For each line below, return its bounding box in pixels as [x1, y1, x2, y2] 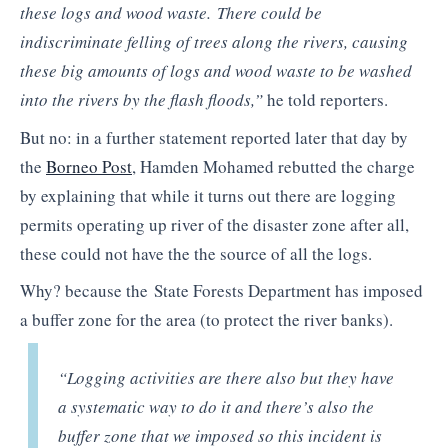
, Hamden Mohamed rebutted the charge [132, 154, 415, 178]
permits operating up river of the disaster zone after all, [20, 212, 409, 236]
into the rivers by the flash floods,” [20, 88, 263, 112]
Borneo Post [46, 154, 132, 178]
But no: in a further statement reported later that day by [20, 125, 408, 149]
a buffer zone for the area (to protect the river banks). [20, 308, 393, 332]
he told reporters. [263, 88, 388, 112]
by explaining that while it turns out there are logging [20, 183, 396, 207]
